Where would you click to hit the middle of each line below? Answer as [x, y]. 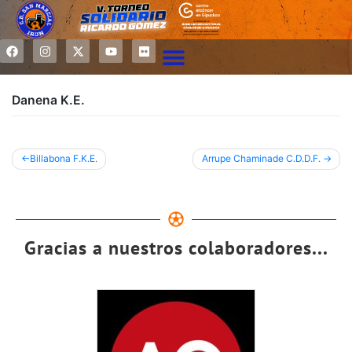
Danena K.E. [48, 100]
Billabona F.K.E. [63, 159]
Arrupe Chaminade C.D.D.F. [261, 159]
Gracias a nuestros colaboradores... [176, 248]
